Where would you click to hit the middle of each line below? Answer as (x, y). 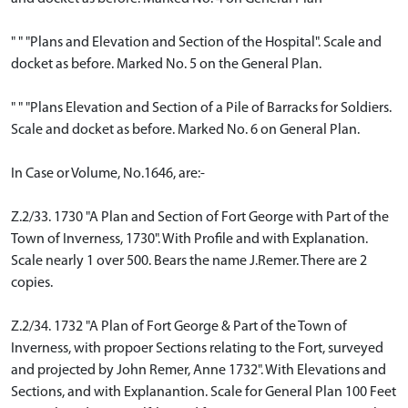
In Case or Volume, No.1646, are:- (108, 174)
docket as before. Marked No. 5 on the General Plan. (166, 65)
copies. (32, 283)
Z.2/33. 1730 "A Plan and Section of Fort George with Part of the (200, 218)
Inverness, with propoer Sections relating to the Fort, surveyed (197, 349)
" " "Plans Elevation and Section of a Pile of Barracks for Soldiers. (201, 108)
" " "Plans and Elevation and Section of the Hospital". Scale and (196, 43)
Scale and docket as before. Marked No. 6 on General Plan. (185, 130)
